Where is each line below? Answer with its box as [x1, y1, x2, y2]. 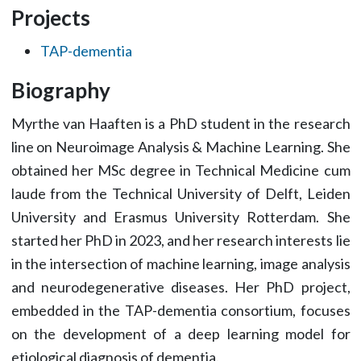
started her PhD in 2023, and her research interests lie [10, 231, 351, 249]
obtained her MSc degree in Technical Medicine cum [10, 161, 351, 179]
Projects [10, 5, 90, 31]
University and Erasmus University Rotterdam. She [10, 208, 351, 226]
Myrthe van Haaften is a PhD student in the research [10, 114, 351, 132]
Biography [10, 77, 110, 103]
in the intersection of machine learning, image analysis [10, 255, 351, 272]
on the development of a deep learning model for [10, 325, 351, 342]
